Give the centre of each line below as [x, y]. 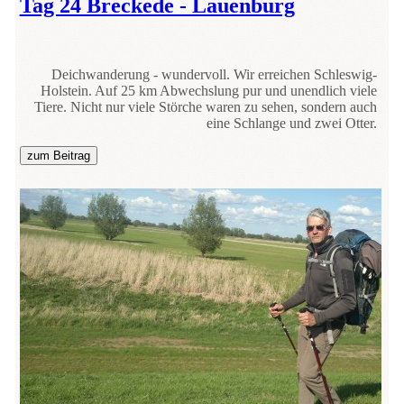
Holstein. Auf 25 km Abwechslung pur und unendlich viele [209, 90]
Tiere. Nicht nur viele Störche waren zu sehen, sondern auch [206, 106]
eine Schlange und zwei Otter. [292, 123]
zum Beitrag [58, 155]
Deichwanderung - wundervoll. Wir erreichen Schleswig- [215, 74]
